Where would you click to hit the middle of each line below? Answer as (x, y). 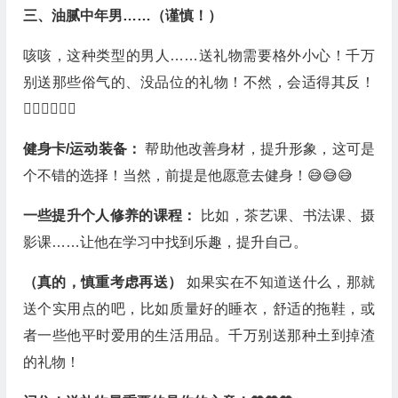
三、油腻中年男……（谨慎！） (122, 16)
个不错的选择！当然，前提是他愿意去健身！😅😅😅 (187, 175)
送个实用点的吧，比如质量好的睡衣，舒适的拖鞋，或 (199, 309)
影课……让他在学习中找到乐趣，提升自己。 (165, 242)
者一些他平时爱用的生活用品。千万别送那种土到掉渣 (199, 335)
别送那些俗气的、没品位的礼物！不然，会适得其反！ (199, 82)
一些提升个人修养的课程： (112, 215)
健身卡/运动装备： (84, 149)
